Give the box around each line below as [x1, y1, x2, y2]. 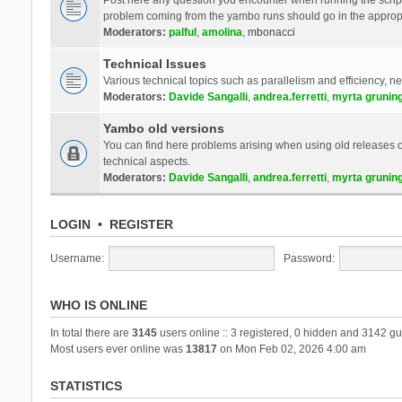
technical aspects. [102, 154, 190, 168]
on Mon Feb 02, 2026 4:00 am [216, 342, 366, 355]
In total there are [49, 326, 132, 339]
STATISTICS [49, 378, 122, 393]
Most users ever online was [49, 342, 186, 355]
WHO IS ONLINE [49, 297, 147, 312]
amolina [201, 25, 242, 39]
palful [168, 25, 197, 39]
